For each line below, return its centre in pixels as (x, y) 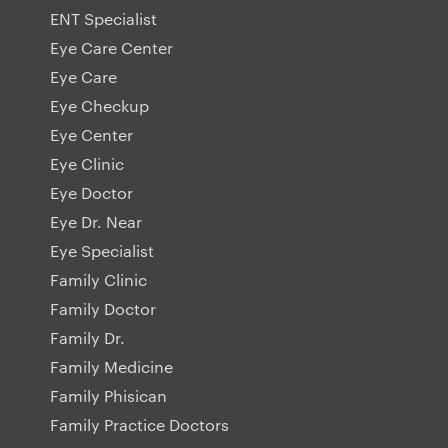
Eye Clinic (87, 164)
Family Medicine (111, 367)
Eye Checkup (99, 106)
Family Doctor (103, 309)
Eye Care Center (111, 48)
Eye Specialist (102, 251)
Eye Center (91, 135)
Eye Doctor (91, 193)
